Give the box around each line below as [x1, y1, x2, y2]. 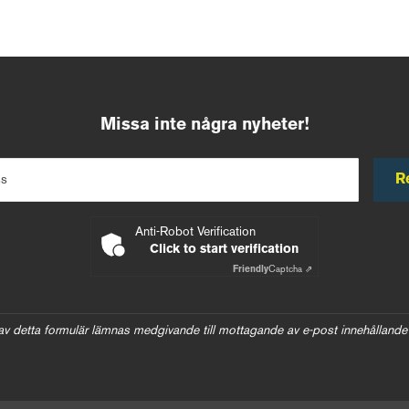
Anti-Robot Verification [135, 226, 256, 238]
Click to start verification [149, 244, 299, 256]
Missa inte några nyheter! [100, 118, 309, 132]
